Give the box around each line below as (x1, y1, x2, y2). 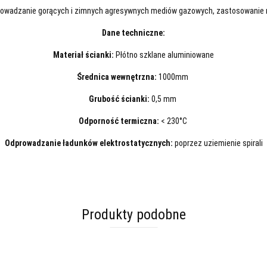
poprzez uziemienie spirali (174, 138, 263, 148)
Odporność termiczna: (78, 116, 161, 126)
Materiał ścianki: (53, 50, 116, 60)
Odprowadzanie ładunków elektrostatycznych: (4, 138, 175, 148)
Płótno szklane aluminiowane (116, 50, 214, 60)
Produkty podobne (81, 206, 186, 223)
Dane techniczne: (102, 28, 165, 38)
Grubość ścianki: (89, 94, 151, 104)
